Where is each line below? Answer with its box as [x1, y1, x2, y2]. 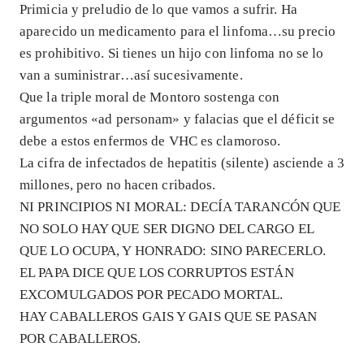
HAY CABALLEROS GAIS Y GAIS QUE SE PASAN [19, 308, 317, 324]
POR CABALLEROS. [19, 330, 141, 346]
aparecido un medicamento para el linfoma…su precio [19, 23, 336, 39]
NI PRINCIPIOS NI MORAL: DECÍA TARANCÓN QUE [19, 198, 341, 214]
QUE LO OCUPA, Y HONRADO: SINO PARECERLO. [19, 242, 327, 258]
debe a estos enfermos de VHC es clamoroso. [19, 132, 281, 149]
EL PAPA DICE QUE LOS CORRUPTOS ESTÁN [19, 264, 294, 280]
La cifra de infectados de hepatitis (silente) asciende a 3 [19, 154, 344, 171]
